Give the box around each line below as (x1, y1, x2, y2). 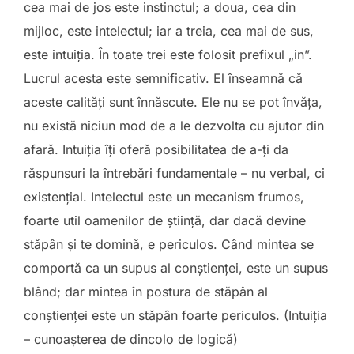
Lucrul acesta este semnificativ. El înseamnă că (24, 70, 303, 86)
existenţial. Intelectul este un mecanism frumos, (24, 189, 304, 205)
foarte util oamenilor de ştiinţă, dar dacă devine (24, 213, 306, 228)
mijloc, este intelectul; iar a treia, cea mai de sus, (24, 23, 314, 39)
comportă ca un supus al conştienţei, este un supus (24, 260, 328, 276)
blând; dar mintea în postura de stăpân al (24, 284, 268, 299)
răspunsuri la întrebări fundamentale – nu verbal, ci (24, 165, 325, 181)
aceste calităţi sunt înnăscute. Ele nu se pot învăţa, (24, 94, 322, 110)
